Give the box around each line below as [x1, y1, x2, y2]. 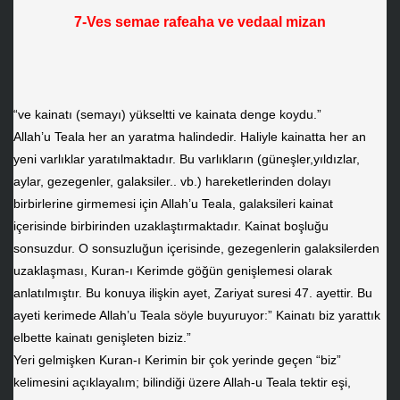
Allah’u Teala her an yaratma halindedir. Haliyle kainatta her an [12, 129, 366, 145]
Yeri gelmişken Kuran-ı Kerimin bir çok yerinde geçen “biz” [12, 353, 341, 368]
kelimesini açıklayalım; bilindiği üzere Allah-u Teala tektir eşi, [12, 375, 351, 390]
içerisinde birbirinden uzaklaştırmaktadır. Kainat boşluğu [12, 219, 329, 234]
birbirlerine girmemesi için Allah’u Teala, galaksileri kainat [12, 196, 333, 212]
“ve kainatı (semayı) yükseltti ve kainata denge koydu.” [12, 107, 321, 122]
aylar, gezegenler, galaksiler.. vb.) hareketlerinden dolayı [12, 174, 331, 189]
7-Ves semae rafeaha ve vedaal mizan [74, 13, 326, 29]
